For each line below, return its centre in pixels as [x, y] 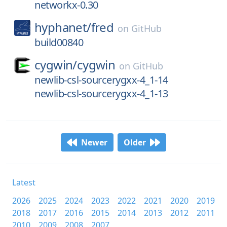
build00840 [59, 42]
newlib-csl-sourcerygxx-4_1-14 [101, 80]
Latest [24, 182]
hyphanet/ [63, 27]
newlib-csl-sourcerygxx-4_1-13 [101, 93]
